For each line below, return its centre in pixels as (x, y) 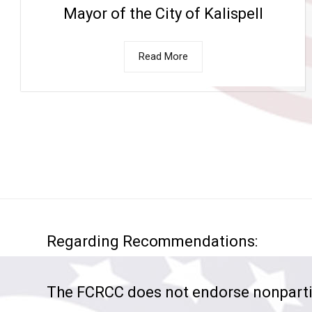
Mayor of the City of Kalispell (163, 13)
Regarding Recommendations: (153, 241)
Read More (163, 56)
